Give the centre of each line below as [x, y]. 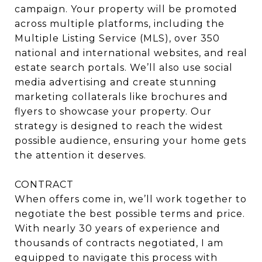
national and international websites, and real [131, 53]
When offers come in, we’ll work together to [131, 199]
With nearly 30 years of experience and [118, 228]
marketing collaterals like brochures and [121, 96]
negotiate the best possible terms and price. [130, 213]
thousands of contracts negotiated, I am [119, 243]
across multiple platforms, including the [120, 23]
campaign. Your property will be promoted [126, 9]
